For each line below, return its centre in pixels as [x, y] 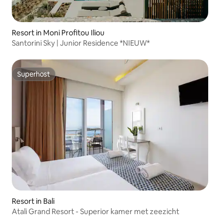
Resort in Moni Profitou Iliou [58, 33]
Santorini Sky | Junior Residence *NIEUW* [81, 43]
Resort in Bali [33, 201]
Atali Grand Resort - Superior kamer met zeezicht [96, 211]
